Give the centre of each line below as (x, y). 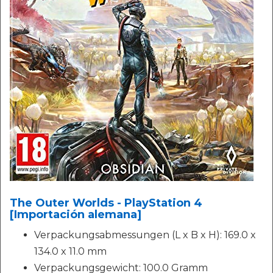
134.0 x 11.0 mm (70, 251)
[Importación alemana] (76, 214)
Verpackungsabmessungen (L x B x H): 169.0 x (145, 235)
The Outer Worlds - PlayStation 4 (106, 203)
